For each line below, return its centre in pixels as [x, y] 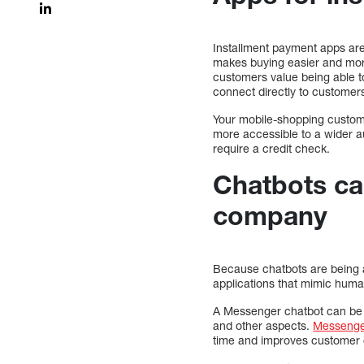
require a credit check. [272, 148]
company [271, 215]
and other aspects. [263, 326]
